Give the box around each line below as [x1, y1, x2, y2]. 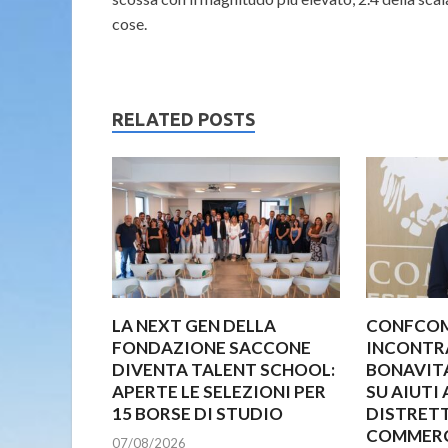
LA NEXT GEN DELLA [112, 315, 276, 337]
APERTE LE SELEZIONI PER [112, 381, 326, 403]
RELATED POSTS [112, 109, 255, 130]
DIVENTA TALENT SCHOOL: [112, 359, 335, 381]
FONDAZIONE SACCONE [112, 337, 311, 359]
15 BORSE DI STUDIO [112, 403, 283, 425]
